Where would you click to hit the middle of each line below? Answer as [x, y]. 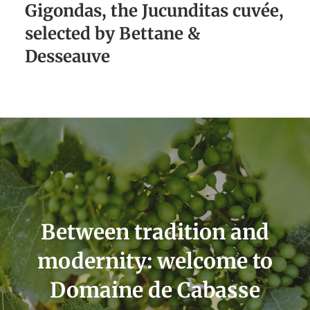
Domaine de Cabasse [155, 290]
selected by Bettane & [112, 33]
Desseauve [67, 56]
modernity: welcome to [155, 261]
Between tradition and [155, 232]
